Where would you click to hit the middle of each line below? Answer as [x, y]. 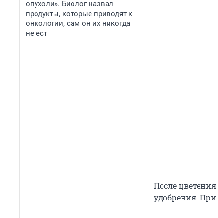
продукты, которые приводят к [79, 14]
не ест [36, 33]
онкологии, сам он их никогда [78, 23]
